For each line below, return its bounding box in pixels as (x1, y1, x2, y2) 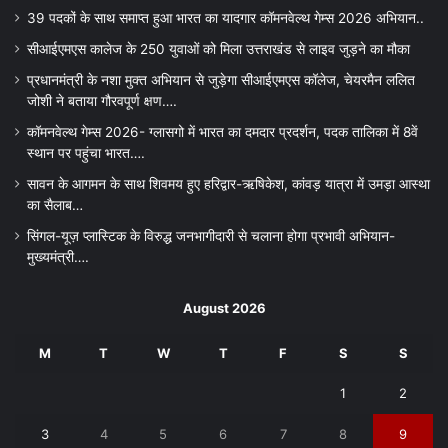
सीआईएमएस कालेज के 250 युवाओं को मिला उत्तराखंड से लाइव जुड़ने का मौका (27, 41, 410, 58)
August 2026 (182, 300, 266, 317)
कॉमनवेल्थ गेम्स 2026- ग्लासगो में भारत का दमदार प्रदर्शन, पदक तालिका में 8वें (27, 124, 418, 141)
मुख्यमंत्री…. (27, 249, 89, 266)
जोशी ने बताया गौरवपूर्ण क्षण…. (27, 93, 177, 110)
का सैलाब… (27, 197, 83, 214)
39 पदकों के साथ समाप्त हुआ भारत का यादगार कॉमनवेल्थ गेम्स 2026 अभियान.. (27, 10, 424, 27)
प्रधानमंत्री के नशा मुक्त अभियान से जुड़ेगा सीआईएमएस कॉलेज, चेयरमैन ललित (27, 72, 415, 89)
